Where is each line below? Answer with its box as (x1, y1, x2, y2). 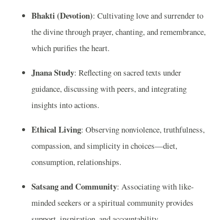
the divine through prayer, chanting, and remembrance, (31, 26, 206, 38)
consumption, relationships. (31, 156, 121, 167)
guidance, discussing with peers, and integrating (31, 83, 187, 95)
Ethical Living (31, 123, 81, 136)
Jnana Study (31, 66, 74, 79)
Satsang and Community (31, 180, 117, 192)
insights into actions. (31, 99, 99, 111)
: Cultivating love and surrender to (93, 10, 203, 22)
